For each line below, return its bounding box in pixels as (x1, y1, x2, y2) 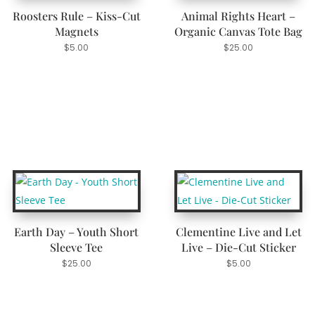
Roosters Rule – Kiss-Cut (12, 8, 141, 23)
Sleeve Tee (50, 240, 103, 255)
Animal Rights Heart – (181, 8, 296, 23)
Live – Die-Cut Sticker (181, 240, 296, 255)
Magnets (54, 23, 98, 39)
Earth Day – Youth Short (14, 224, 139, 240)
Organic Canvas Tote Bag (174, 23, 303, 39)
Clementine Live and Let (175, 224, 302, 240)
